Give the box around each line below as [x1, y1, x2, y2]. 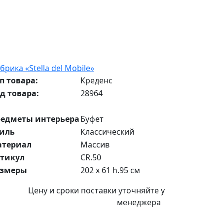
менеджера [117, 197, 161, 208]
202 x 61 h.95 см [80, 165, 140, 176]
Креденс [80, 75, 112, 86]
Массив [80, 139, 110, 150]
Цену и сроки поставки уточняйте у [28, 185, 165, 196]
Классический [80, 126, 134, 137]
